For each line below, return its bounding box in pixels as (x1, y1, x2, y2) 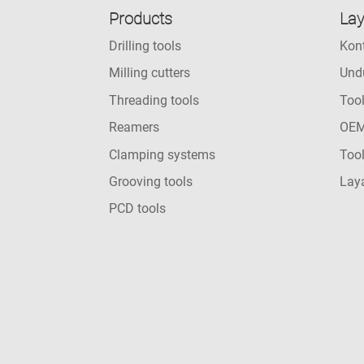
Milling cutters (109, 65, 191, 81)
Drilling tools (109, 38, 182, 54)
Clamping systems (109, 146, 216, 162)
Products (109, 9, 173, 28)
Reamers (109, 119, 160, 136)
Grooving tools (109, 173, 193, 189)
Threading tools (109, 92, 200, 108)
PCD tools (109, 201, 167, 217)
